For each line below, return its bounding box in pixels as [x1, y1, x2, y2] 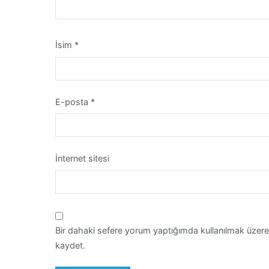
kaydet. [55, 240, 85, 250]
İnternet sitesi [55, 153, 109, 164]
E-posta [55, 96, 91, 107]
